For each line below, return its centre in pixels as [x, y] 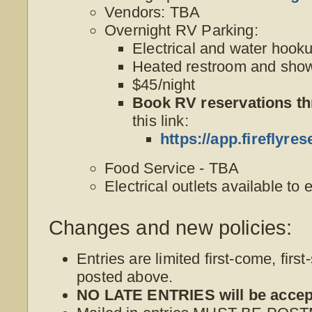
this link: [161, 120]
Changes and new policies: [171, 228]
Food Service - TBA [172, 168]
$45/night [164, 84]
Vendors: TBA [153, 12]
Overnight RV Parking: [181, 30]
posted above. [125, 276]
